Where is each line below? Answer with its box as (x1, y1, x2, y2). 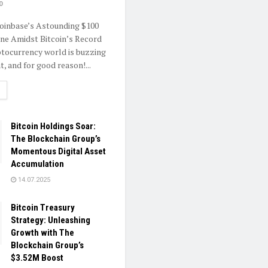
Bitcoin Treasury (11, 202, 75, 214)
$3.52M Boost (11, 252, 63, 264)
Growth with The (11, 227, 74, 239)
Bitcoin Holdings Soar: (11, 121, 96, 132)
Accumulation (11, 159, 64, 170)
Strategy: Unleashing (11, 215, 90, 226)
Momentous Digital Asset (11, 146, 106, 157)
